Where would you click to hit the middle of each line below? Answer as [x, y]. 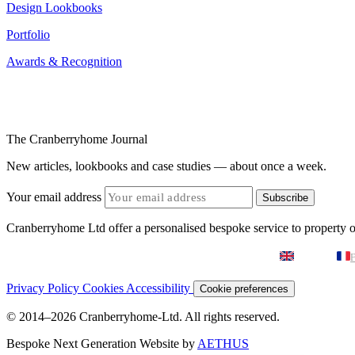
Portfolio [28, 34]
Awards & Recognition [64, 61]
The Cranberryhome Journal [77, 139]
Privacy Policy [44, 288]
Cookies [104, 288]
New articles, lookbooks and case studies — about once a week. [166, 166]
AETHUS [223, 343]
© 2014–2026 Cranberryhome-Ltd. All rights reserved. [143, 316]
